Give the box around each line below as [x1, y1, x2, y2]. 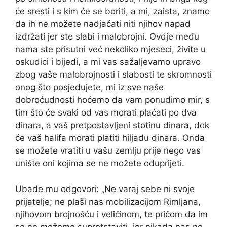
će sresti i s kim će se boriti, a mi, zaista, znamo [15, 6, 210, 17]
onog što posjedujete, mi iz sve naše [15, 82, 164, 93]
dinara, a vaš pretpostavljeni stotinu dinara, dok [15, 120, 209, 131]
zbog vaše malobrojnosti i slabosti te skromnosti [15, 69, 212, 80]
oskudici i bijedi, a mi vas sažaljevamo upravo [15, 57, 201, 67]
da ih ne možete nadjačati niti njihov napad [15, 19, 191, 29]
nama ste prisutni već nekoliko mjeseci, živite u [15, 44, 206, 55]
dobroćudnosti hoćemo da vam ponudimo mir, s [15, 95, 210, 105]
